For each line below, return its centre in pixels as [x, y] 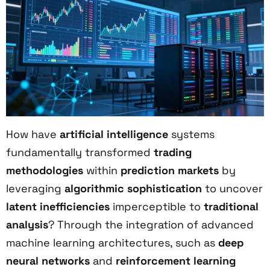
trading [173, 152]
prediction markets [170, 170]
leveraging [35, 188]
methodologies [45, 170]
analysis [27, 224]
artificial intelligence [114, 134]
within [102, 170]
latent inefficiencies [58, 206]
